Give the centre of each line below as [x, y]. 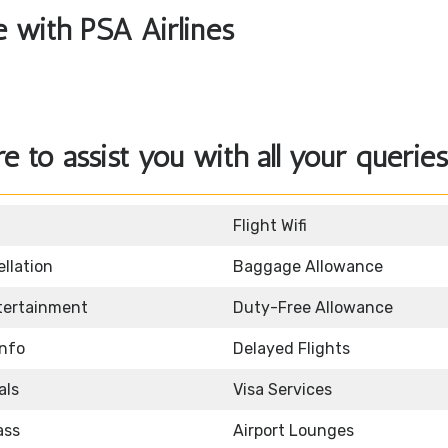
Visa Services [282, 390]
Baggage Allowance [308, 267]
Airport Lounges [293, 431]
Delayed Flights [291, 349]
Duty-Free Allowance [313, 308]
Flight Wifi [270, 226]
